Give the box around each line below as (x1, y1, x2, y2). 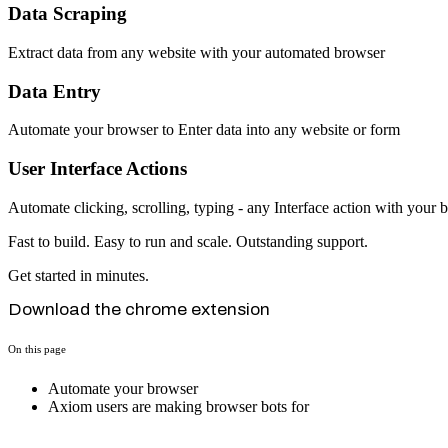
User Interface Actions (8, 157, 187, 179)
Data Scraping (8, 3, 127, 25)
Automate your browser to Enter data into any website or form (8, 121, 400, 139)
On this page (8, 342, 66, 355)
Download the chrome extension (8, 300, 270, 318)
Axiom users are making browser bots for (48, 397, 309, 415)
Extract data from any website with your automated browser (8, 43, 385, 61)
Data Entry (8, 80, 101, 102)
